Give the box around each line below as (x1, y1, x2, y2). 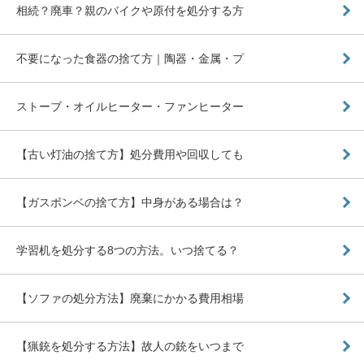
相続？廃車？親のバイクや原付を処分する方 (16, 3, 244, 17)
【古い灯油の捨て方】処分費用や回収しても (16, 147, 244, 161)
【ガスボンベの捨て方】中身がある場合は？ (16, 195, 244, 209)
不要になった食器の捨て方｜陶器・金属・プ (16, 51, 244, 65)
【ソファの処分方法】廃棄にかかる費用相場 (16, 291, 244, 305)
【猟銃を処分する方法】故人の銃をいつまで (16, 339, 244, 353)
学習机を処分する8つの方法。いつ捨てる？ (16, 243, 239, 257)
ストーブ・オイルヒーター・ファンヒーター (16, 99, 244, 113)
